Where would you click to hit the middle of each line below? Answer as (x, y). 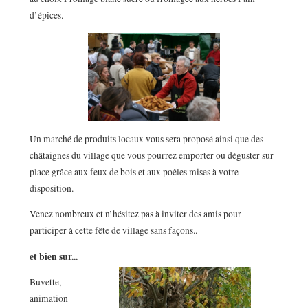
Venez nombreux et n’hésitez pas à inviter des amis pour (135, 214)
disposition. (51, 188)
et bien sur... (53, 256)
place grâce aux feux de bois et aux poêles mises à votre (134, 172)
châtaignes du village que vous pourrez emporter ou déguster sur (151, 155)
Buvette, (45, 282)
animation (48, 299)
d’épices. (46, 15)
